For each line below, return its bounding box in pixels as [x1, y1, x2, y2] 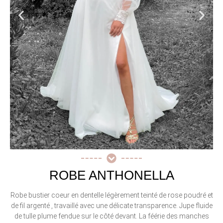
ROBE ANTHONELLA [49, 167, 174, 183]
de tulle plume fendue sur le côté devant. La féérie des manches [14, 212, 209, 220]
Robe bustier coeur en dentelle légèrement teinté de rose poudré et [10, 191, 213, 199]
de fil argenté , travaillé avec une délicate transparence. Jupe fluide [10, 201, 213, 210]
